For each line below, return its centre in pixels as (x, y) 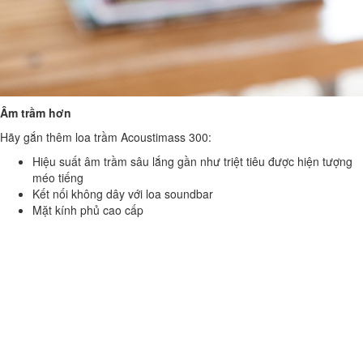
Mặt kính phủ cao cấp (88, 209)
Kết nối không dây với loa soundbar (123, 193)
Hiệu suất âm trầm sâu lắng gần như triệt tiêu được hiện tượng (192, 161)
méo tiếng (58, 177)
